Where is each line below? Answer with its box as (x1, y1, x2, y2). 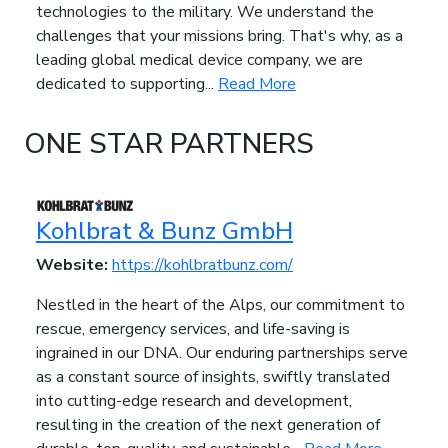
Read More (218, 73, 296, 96)
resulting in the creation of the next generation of (36, 414, 380, 437)
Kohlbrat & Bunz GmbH (36, 215, 293, 248)
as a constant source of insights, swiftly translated (36, 366, 390, 389)
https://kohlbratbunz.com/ (112, 254, 293, 277)
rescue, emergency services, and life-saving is (36, 318, 350, 341)
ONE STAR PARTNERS (24, 125, 314, 164)
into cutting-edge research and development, (36, 390, 352, 413)
